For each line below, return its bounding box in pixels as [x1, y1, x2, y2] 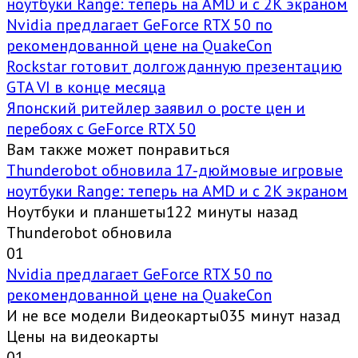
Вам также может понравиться [6, 139, 229, 161]
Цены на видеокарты [6, 326, 159, 348]
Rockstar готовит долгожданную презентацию [6, 56, 342, 78]
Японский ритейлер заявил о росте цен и [6, 97, 305, 119]
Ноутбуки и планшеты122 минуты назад [6, 201, 298, 223]
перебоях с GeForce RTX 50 [6, 118, 196, 140]
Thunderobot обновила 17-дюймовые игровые [6, 160, 343, 181]
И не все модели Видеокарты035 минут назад [6, 305, 340, 327]
